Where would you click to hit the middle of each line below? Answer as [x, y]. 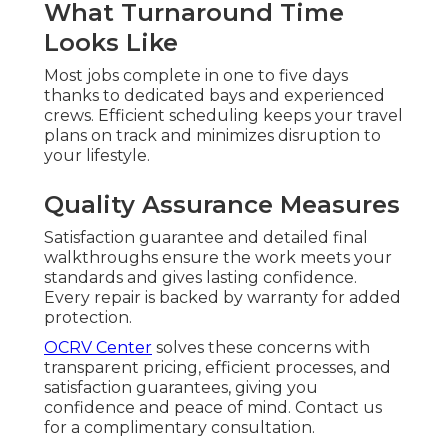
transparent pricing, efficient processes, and [217, 367]
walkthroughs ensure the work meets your [218, 257]
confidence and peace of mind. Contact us [213, 407]
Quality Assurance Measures [222, 204]
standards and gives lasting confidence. [200, 277]
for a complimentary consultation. [179, 427]
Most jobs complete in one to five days [196, 75]
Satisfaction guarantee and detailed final [206, 237]
